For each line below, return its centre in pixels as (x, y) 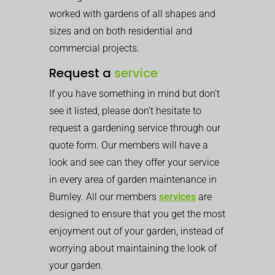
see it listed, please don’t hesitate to (125, 110)
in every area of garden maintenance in (133, 179)
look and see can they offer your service (134, 162)
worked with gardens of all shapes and (132, 14)
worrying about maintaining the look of (133, 248)
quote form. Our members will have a (129, 145)
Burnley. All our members (104, 196)
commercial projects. (94, 48)
